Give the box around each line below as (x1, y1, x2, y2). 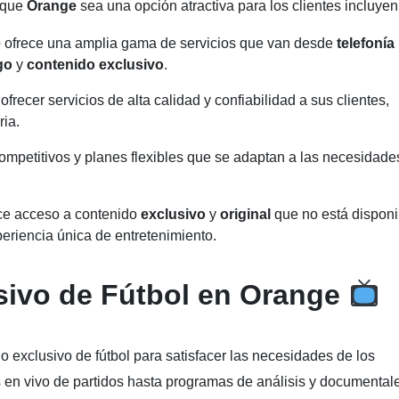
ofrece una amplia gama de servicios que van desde (4, 36, 337, 51)
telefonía (337, 36, 395, 51)
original (220, 207, 274, 222)
